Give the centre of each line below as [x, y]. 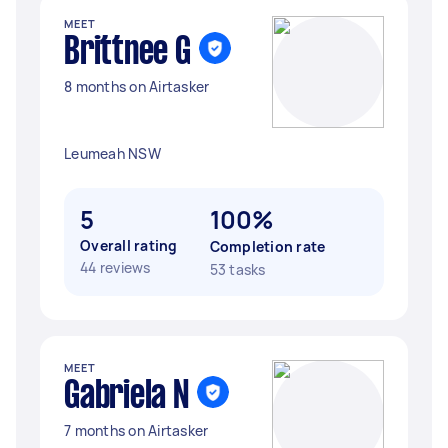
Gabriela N [126, 397]
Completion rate [267, 246]
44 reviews [115, 267]
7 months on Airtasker [136, 430]
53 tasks [237, 269]
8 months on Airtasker [137, 86]
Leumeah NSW [112, 153]
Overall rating [129, 245]
